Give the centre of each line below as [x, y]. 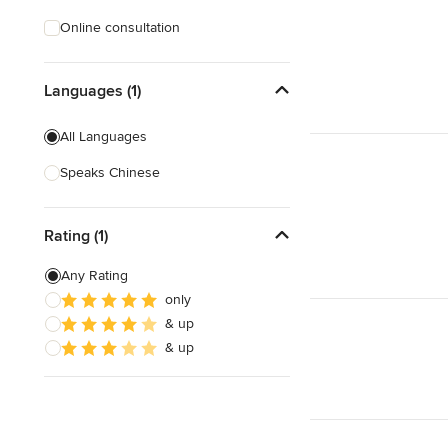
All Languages [103, 136]
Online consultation [120, 27]
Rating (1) [76, 235]
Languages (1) [92, 90]
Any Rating [94, 275]
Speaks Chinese [110, 172]
